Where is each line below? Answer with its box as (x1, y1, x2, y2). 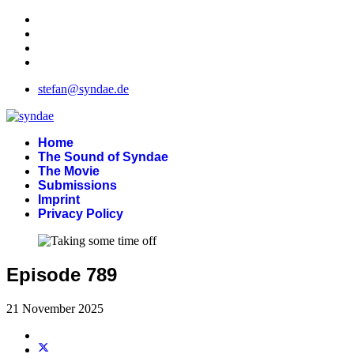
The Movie (38, 164, 100, 178)
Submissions (38, 179, 117, 192)
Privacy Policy (38, 207, 123, 220)
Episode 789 (6, 263, 117, 285)
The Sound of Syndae (38, 150, 168, 164)
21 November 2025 (6, 301, 104, 315)
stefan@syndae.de (38, 82, 129, 96)
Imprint (38, 193, 80, 206)
